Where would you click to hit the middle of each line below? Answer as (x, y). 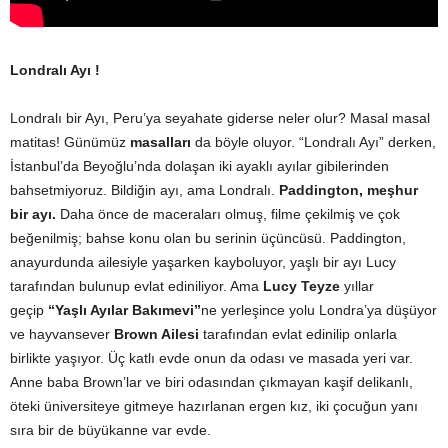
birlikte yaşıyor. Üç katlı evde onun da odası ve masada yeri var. (211, 357)
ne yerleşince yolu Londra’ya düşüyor (319, 309)
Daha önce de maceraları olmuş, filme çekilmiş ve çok (230, 213)
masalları (160, 141)
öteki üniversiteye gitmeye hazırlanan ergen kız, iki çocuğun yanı (214, 405)
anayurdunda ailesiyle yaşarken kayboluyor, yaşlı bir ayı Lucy (203, 261)
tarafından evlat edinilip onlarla (298, 333)
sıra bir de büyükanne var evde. (110, 429)
